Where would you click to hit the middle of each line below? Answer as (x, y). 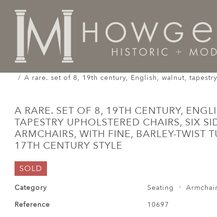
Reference (32, 205)
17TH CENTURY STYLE (69, 146)
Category (31, 188)
